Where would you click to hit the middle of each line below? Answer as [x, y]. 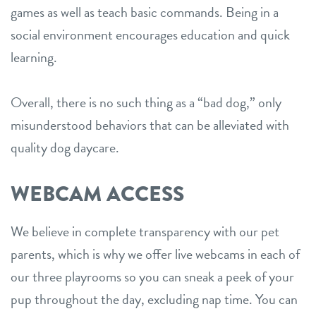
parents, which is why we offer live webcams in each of [155, 254]
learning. [34, 57]
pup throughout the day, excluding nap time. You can [154, 299]
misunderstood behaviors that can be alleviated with [150, 124]
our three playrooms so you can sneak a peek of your [152, 276]
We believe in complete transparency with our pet [145, 231]
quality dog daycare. [65, 147]
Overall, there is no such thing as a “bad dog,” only [146, 102]
